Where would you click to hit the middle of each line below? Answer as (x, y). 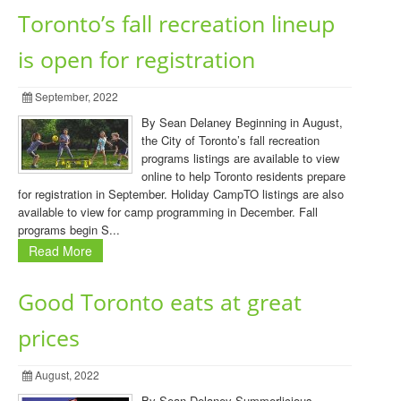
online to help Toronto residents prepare (243, 176)
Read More (60, 251)
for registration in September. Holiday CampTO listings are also (181, 194)
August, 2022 (66, 375)
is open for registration (137, 60)
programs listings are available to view (240, 158)
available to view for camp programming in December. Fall (168, 212)
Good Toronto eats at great (160, 302)
